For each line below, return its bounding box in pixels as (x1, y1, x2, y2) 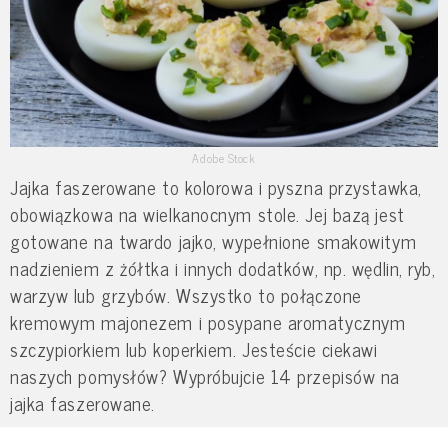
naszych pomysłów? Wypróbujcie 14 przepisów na (10, 360, 400, 391)
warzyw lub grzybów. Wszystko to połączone (10, 279, 362, 310)
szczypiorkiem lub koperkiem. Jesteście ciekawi (10, 333, 378, 364)
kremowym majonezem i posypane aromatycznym (10, 306, 406, 337)
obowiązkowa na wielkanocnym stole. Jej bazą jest (10, 198, 405, 229)
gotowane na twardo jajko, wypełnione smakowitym (10, 225, 417, 256)
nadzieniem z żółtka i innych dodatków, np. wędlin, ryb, (10, 252, 436, 283)
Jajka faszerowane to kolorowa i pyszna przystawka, (10, 171, 422, 202)
